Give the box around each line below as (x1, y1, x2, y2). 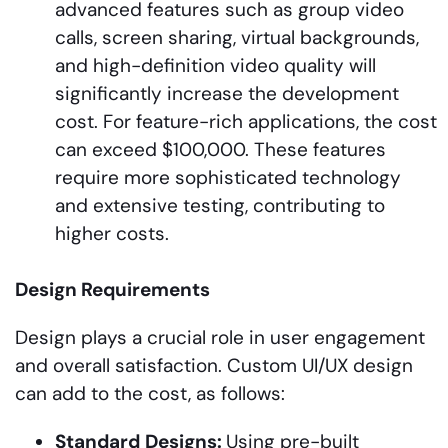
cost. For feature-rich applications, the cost (55, 108, 437, 134)
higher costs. (55, 220, 169, 246)
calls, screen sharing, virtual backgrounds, (55, 24, 419, 50)
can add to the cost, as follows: (15, 380, 285, 406)
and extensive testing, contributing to (55, 192, 385, 218)
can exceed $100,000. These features (55, 136, 386, 162)
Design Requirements (15, 276, 210, 302)
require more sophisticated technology (55, 164, 401, 190)
